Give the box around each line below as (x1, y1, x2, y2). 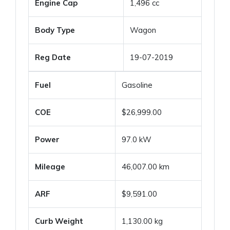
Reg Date (35, 52, 71, 62)
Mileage (35, 162, 65, 171)
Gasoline (122, 80, 152, 90)
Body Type (35, 25, 75, 35)
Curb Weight (35, 216, 83, 226)
